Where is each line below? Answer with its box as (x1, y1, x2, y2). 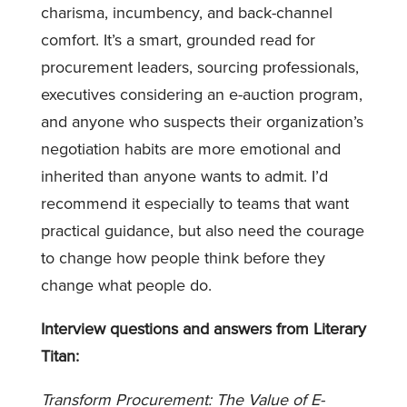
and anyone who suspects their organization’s (40, 111, 363, 132)
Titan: (40, 345, 79, 366)
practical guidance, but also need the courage (40, 220, 364, 241)
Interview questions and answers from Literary (40, 318, 366, 339)
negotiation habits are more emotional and (40, 138, 341, 159)
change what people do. (40, 274, 212, 295)
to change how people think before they (40, 247, 325, 268)
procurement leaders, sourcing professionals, (40, 56, 359, 77)
